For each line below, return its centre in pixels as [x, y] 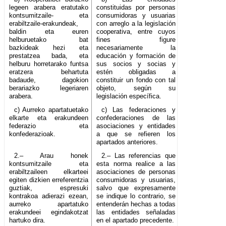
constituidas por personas [136, 8]
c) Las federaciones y [138, 110]
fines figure [136, 40]
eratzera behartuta [49, 72]
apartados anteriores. [127, 142]
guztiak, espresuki [49, 188]
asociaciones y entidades [136, 126]
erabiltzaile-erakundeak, [44, 24]
